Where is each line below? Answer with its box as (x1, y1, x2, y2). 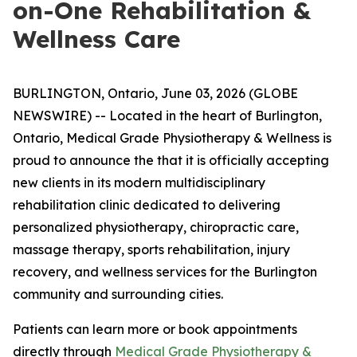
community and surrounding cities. (13, 286, 223, 302)
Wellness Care (13, 24, 180, 54)
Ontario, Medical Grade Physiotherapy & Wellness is (13, 130, 331, 146)
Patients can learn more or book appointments (13, 321, 297, 337)
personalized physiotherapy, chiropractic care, (13, 219, 299, 235)
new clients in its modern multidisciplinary (13, 175, 265, 190)
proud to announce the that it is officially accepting (13, 152, 329, 168)
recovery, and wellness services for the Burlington (13, 264, 317, 280)
